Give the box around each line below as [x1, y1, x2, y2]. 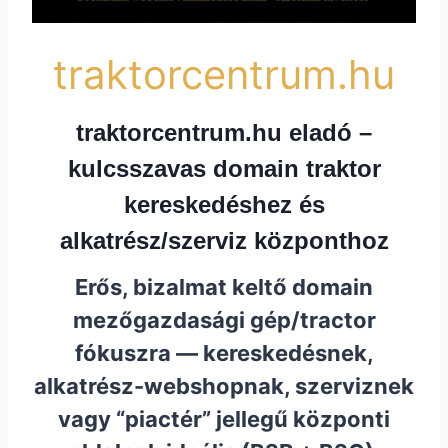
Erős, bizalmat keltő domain [75, 274, 373, 301]
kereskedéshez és [123, 191, 325, 219]
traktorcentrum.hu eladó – [76, 119, 372, 147]
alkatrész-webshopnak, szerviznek [34, 373, 414, 400]
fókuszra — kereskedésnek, [74, 340, 374, 367]
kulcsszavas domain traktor [67, 155, 381, 183]
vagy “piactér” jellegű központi [58, 406, 390, 433]
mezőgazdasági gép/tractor [72, 307, 376, 334]
